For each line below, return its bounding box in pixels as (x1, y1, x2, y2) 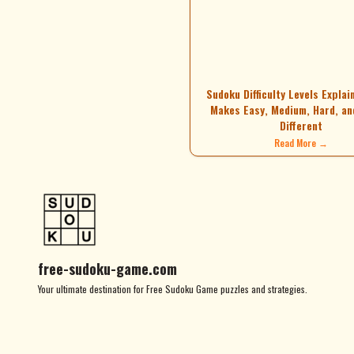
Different (280, 117, 323, 134)
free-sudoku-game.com (38, 258, 177, 279)
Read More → (274, 136, 329, 149)
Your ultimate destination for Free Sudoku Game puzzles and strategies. (38, 282, 307, 296)
